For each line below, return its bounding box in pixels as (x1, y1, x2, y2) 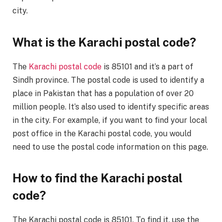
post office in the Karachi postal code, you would (12, 128, 191, 138)
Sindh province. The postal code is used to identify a (12, 75, 204, 85)
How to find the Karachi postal (12, 170, 182, 185)
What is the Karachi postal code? (12, 35, 196, 49)
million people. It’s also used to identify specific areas (12, 102, 209, 111)
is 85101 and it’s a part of (102, 61, 193, 71)
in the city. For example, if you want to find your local (12, 115, 207, 125)
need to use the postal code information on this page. (12, 142, 208, 152)
